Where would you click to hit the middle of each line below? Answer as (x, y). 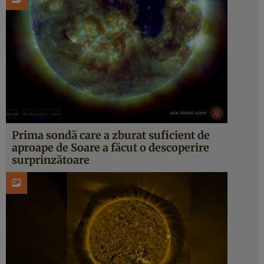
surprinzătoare (51, 160)
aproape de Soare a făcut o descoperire (110, 148)
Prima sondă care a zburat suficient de (111, 135)
